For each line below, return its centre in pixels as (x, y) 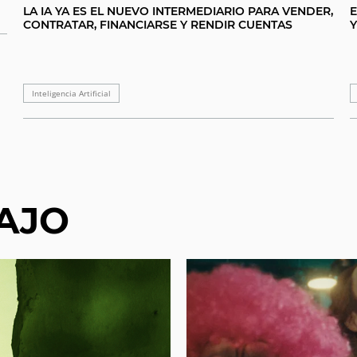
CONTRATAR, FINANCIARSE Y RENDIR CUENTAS (158, 25)
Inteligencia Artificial (72, 94)
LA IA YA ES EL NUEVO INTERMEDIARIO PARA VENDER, (178, 12)
